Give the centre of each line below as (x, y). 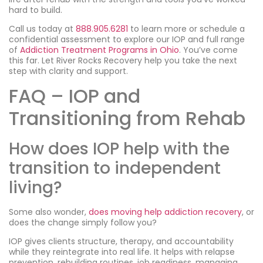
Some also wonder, (49, 212)
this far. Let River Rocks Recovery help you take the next (123, 61)
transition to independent (115, 168)
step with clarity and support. (68, 71)
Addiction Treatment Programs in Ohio (100, 50)
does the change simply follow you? (83, 222)
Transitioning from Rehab (127, 118)
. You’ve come (208, 50)
